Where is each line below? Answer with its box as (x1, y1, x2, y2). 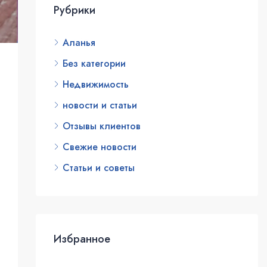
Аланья (62, 36, 95, 50)
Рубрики (53, 2, 95, 18)
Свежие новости (62, 140, 136, 154)
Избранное (53, 231, 110, 247)
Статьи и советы (62, 161, 135, 175)
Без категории (62, 57, 126, 71)
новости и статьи (62, 98, 137, 113)
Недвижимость (62, 77, 129, 92)
